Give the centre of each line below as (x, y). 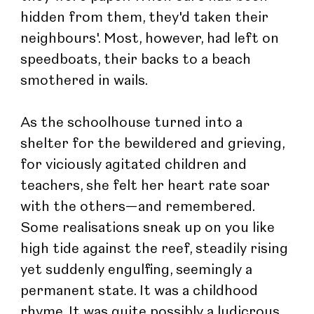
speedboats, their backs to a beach (138, 60)
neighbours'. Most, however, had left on (152, 39)
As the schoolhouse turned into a (134, 123)
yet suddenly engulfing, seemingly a (138, 270)
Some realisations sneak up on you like (150, 228)
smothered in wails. (84, 81)
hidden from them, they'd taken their (146, 18)
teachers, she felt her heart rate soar (147, 186)
